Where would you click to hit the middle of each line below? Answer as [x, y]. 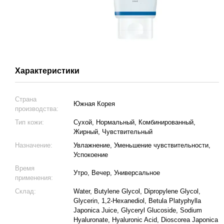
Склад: [25, 191]
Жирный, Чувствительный [113, 132]
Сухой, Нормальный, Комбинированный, [134, 122]
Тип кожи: [29, 122]
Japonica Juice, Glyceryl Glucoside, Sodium [138, 210]
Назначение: [34, 145]
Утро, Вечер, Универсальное [117, 173]
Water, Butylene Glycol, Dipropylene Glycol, [137, 191]
